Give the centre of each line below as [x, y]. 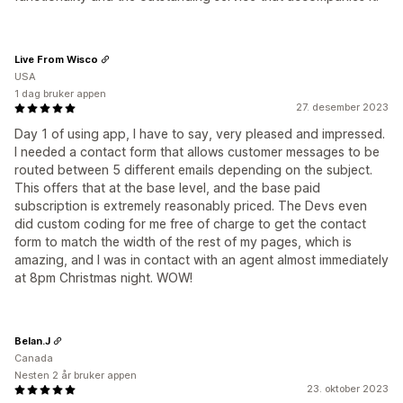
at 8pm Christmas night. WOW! [103, 278]
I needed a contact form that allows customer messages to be [197, 152]
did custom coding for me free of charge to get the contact [190, 224]
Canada [34, 358]
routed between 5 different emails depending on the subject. [193, 170]
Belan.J [32, 340]
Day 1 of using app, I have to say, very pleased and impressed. [200, 134]
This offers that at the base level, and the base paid [167, 188]
